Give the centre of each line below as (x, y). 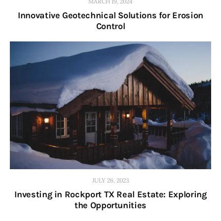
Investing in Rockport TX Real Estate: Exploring (110, 195)
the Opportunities (110, 205)
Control (110, 26)
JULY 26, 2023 (110, 181)
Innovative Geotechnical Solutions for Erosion (110, 15)
